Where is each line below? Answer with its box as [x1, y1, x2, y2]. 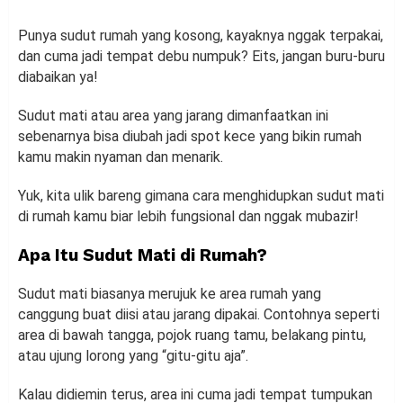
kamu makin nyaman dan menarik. [18, 148, 223, 166]
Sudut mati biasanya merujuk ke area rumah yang [18, 285, 321, 303]
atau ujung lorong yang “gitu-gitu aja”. [18, 347, 252, 365]
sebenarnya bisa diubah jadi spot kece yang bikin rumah [18, 128, 362, 146]
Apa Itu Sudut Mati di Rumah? [18, 245, 267, 266]
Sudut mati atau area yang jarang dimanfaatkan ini [18, 107, 328, 125]
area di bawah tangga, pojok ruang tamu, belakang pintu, [18, 327, 366, 345]
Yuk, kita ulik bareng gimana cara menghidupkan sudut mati [18, 187, 384, 205]
